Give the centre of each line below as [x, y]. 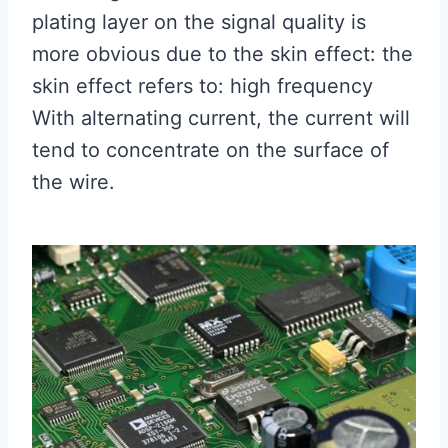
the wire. [73, 182]
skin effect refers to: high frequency [202, 86]
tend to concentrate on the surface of [210, 150]
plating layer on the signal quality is [199, 22]
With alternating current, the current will [221, 118]
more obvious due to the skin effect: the [222, 54]
